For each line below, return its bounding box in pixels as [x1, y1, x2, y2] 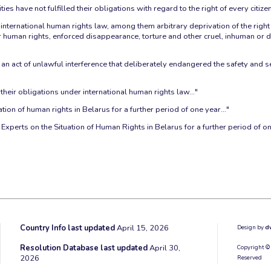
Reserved [237, 253, 262, 262]
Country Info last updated [20, 222, 116, 233]
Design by [237, 223, 265, 231]
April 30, [148, 242, 181, 253]
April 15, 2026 [115, 222, 169, 233]
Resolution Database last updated [20, 242, 148, 253]
